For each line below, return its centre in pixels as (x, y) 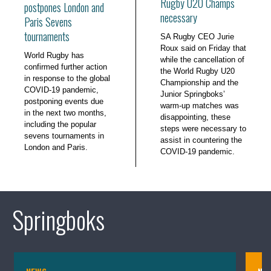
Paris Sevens (48, 22)
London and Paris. (56, 148)
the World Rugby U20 (198, 71)
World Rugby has (54, 56)
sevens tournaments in (64, 136)
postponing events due (64, 102)
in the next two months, (65, 113)
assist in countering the (201, 140)
